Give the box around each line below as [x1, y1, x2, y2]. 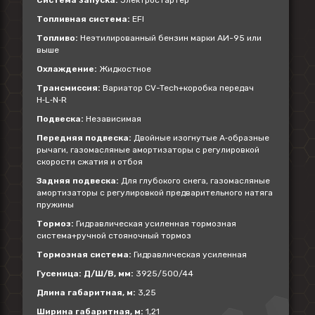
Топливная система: [37, 14, 130, 24]
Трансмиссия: [37, 83, 101, 93]
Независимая [84, 114, 141, 124]
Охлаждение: [37, 64, 97, 74]
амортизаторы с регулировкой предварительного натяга [37, 188, 273, 198]
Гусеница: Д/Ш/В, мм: [37, 269, 134, 278]
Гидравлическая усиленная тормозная [74, 219, 236, 229]
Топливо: [37, 33, 78, 43]
